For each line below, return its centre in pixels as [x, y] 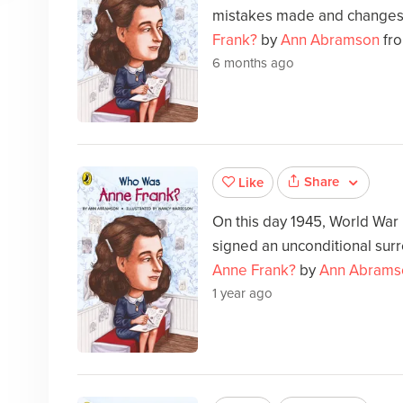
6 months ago [253, 63]
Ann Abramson [330, 40]
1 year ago [242, 293]
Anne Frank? [254, 270]
